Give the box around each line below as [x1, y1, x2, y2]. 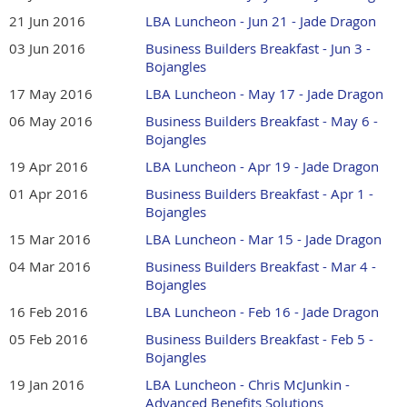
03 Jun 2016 [9, 39, 85, 58]
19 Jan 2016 [9, 375, 84, 394]
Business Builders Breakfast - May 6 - [145, 112, 378, 131]
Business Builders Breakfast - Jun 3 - [145, 39, 371, 58]
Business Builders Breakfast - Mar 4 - [145, 257, 376, 276]
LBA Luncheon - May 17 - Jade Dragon [145, 84, 383, 104]
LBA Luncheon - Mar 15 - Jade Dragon [145, 230, 382, 249]
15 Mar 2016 [9, 230, 91, 249]
